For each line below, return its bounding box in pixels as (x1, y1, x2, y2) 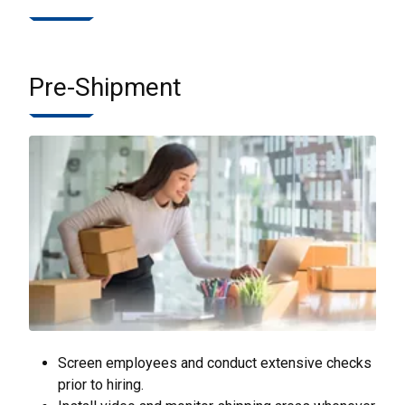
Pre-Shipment (29, 72, 182, 102)
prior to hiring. (58, 376, 144, 393)
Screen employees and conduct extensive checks (58, 354, 372, 372)
